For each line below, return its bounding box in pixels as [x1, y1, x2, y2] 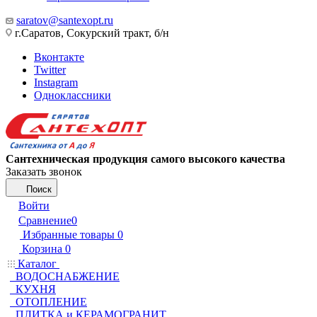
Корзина [22, 243, 62, 255]
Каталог [15, 258, 59, 270]
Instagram [34, 76, 78, 88]
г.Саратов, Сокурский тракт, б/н [12, 27, 169, 39]
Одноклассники [34, 89, 111, 101]
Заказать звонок [6, 166, 82, 178]
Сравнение [18, 214, 71, 226]
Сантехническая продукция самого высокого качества [6, 153, 285, 165]
